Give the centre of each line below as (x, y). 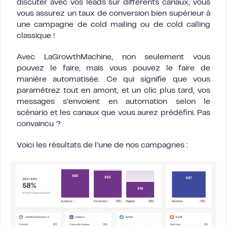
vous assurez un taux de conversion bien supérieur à (113, 14)
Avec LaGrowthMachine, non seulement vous (113, 58)
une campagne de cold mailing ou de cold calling (113, 25)
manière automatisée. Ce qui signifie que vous (113, 80)
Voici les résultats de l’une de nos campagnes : (102, 146)
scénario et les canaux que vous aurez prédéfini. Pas (113, 113)
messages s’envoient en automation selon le (113, 102)
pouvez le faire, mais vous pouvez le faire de (113, 69)
